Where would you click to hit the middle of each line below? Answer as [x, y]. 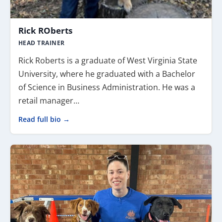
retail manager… [49, 101]
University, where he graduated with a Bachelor [107, 74]
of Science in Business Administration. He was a [107, 87]
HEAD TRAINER [42, 43]
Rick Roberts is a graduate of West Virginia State [108, 60]
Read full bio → [44, 119]
